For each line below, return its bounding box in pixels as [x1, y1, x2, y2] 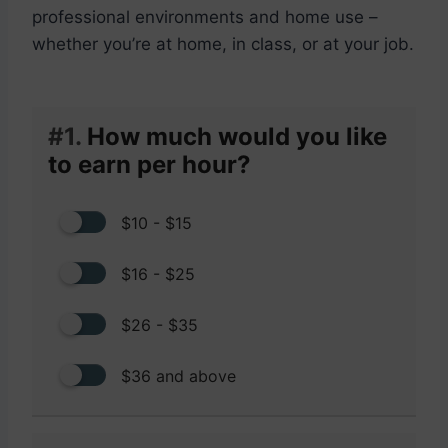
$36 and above [121, 365, 236, 386]
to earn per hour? [48, 149, 251, 179]
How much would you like [81, 121, 387, 151]
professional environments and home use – [32, 6, 378, 27]
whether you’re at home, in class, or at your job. [32, 33, 414, 54]
